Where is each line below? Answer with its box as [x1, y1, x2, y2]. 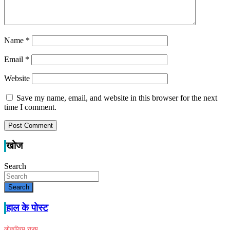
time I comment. [4, 102, 56, 111]
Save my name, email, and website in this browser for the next [16, 93, 217, 102]
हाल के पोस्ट [6, 203, 48, 213]
